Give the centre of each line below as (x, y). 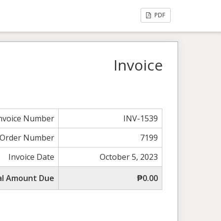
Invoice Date (32, 157)
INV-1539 (141, 118)
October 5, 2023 (129, 157)
